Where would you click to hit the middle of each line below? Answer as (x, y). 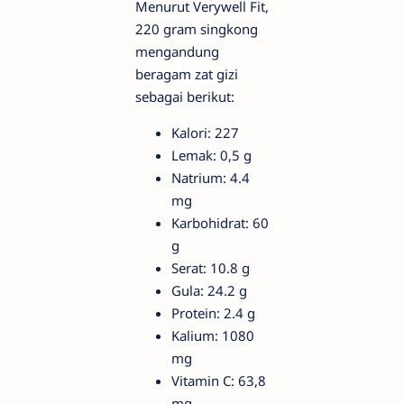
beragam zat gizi (187, 74)
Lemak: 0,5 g (211, 155)
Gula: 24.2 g (209, 290)
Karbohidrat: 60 (220, 223)
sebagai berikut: (185, 96)
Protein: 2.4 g (213, 313)
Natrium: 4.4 (211, 178)
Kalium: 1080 (213, 335)
